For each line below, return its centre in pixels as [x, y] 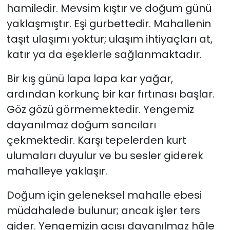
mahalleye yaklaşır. [57, 171]
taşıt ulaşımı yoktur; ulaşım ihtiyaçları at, [109, 39]
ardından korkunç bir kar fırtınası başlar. [110, 94]
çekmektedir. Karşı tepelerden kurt [96, 140]
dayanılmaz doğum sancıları [81, 124]
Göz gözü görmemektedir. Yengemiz [100, 109]
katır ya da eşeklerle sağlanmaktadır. [104, 54]
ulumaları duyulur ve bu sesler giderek [105, 155]
